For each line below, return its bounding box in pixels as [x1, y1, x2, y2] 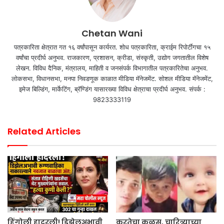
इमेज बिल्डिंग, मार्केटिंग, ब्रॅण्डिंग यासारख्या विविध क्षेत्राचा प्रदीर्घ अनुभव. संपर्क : [18, 84, 205, 93]
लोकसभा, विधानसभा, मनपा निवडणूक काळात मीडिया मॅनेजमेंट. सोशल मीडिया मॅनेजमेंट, [11, 74, 213, 82]
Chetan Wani [81, 26, 142, 39]
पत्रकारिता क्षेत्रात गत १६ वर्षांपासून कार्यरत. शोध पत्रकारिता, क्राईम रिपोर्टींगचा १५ [13, 42, 210, 51]
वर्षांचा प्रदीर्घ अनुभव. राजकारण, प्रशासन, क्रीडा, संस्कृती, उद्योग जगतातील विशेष [15, 53, 208, 61]
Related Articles [7, 124, 80, 137]
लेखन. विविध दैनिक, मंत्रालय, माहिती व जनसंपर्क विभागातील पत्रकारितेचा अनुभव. [16, 63, 208, 72]
